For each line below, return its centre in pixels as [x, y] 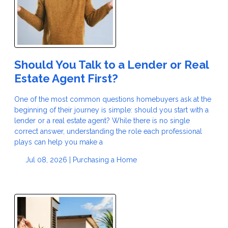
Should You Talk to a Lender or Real [111, 64]
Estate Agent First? [66, 78]
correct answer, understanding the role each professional [108, 131]
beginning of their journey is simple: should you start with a [111, 110]
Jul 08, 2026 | [48, 160]
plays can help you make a [59, 142]
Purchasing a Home [105, 160]
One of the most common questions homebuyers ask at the [113, 99]
